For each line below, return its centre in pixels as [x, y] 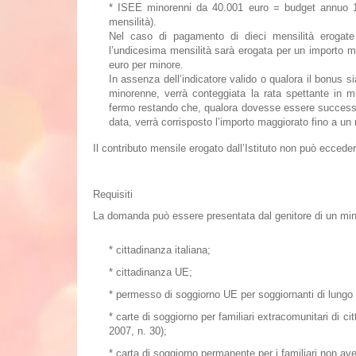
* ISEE [126, 8]
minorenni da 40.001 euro [208, 8]
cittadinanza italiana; [163, 250]
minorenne [133, 93]
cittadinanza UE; [154, 272]
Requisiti [113, 194]
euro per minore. [146, 65]
